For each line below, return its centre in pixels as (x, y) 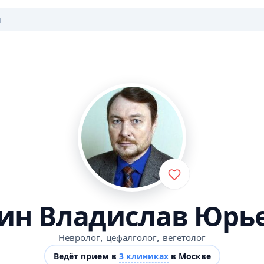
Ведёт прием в (86, 256)
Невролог (79, 237)
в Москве (189, 256)
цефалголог (131, 237)
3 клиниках (143, 256)
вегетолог (184, 237)
